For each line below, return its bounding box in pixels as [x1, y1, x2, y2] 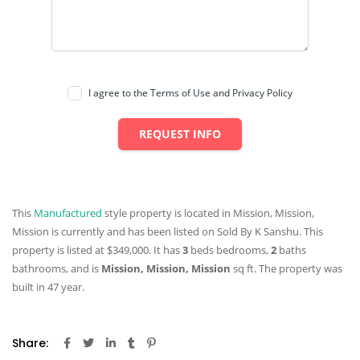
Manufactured [34, 205, 102, 220]
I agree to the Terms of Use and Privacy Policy [88, 85, 292, 100]
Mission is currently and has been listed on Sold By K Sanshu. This [12, 223, 323, 239]
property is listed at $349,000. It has [12, 242, 182, 257]
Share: [12, 334, 48, 351]
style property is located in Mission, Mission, [102, 205, 314, 220]
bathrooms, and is [12, 260, 101, 276]
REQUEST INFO [139, 125, 221, 141]
